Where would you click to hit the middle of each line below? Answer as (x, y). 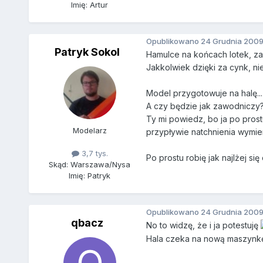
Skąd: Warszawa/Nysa (90, 165)
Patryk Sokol (87, 52)
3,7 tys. (93, 154)
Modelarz (90, 131)
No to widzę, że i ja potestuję (203, 225)
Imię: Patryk (90, 176)
